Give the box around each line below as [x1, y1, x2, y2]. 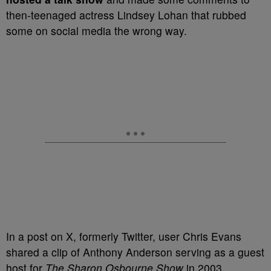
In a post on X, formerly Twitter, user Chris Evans [6, 229, 241, 244]
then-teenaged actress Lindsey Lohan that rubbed [6, 7, 246, 22]
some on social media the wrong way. [6, 23, 187, 38]
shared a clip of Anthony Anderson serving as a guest [6, 244, 264, 260]
